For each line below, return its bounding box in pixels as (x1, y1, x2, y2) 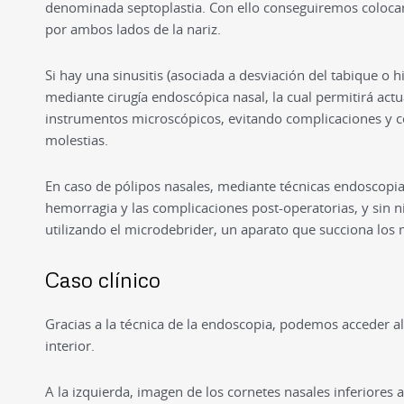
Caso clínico (44, 266, 161, 292)
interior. (44, 335, 95, 354)
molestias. (44, 130, 108, 149)
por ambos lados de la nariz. (44, 19, 221, 38)
